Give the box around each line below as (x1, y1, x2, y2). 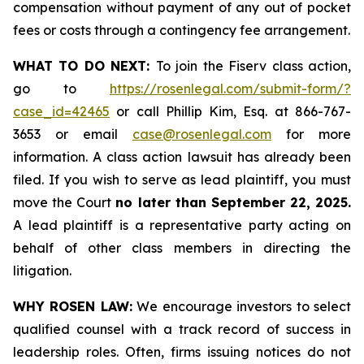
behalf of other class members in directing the (13, 240, 351, 256)
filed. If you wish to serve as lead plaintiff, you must (13, 171, 351, 188)
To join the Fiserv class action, (155, 58, 352, 74)
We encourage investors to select (132, 298, 352, 314)
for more (271, 126, 351, 142)
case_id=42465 (13, 103, 110, 119)
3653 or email (13, 126, 132, 142)
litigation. (13, 262, 71, 279)
